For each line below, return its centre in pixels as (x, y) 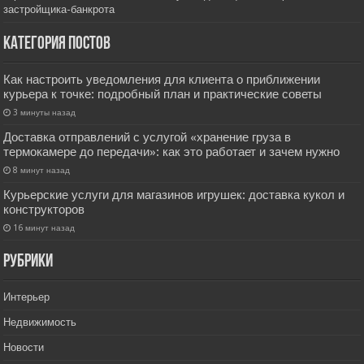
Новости (24, 348)
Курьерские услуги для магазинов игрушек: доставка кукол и (174, 195)
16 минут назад (44, 228)
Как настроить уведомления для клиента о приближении (162, 80)
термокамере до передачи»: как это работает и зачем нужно (172, 152)
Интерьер (27, 297)
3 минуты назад (45, 113)
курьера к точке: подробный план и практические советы (163, 95)
